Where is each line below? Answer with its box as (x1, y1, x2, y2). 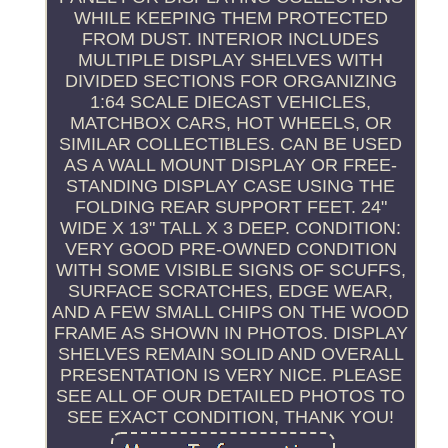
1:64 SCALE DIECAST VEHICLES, (90, 91, 372, 112)
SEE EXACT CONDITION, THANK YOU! (67, 406, 395, 427)
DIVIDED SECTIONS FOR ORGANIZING (64, 70, 397, 91)
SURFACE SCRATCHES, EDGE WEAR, (68, 280, 394, 301)
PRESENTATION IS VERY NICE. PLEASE (59, 364, 402, 385)
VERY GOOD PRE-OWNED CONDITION (64, 238, 397, 259)
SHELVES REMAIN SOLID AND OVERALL (57, 343, 404, 364)
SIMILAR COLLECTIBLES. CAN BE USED (59, 133, 403, 154)
